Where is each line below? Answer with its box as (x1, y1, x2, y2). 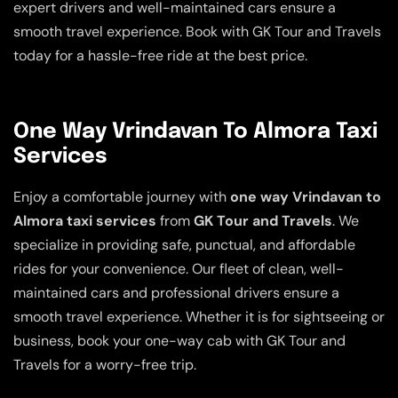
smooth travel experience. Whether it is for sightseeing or (13, 306, 385, 326)
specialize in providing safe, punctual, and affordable (13, 235, 355, 254)
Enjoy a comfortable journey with (13, 187, 230, 206)
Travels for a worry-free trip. (13, 354, 196, 374)
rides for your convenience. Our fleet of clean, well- (13, 259, 344, 278)
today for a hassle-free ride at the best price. (13, 45, 307, 65)
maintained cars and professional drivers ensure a (13, 283, 339, 302)
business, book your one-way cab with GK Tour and (13, 330, 346, 350)
